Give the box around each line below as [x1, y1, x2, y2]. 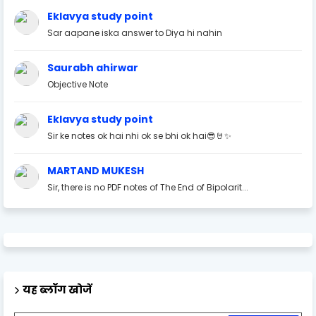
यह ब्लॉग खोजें [23, 281, 92, 297]
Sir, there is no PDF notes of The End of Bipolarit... [47, 181, 248, 193]
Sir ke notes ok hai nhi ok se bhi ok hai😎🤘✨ [47, 129, 231, 142]
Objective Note [47, 78, 108, 90]
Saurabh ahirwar [47, 60, 138, 75]
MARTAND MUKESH [47, 163, 144, 178]
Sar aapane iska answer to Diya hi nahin [47, 26, 222, 39]
